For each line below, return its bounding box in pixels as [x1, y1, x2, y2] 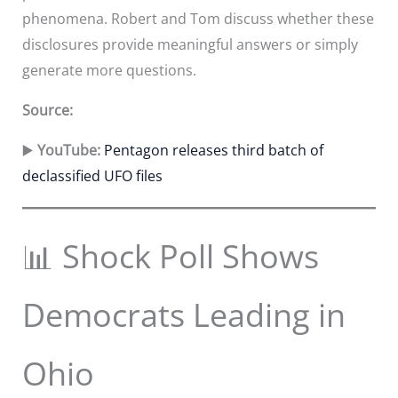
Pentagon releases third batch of [103, 139, 323, 160]
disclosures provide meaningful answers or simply [21, 34, 358, 54]
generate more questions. [21, 60, 196, 80]
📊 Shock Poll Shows [21, 234, 319, 278]
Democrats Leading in [21, 292, 346, 337]
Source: [21, 99, 73, 120]
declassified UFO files [21, 165, 163, 186]
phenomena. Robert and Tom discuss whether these [21, 8, 374, 28]
